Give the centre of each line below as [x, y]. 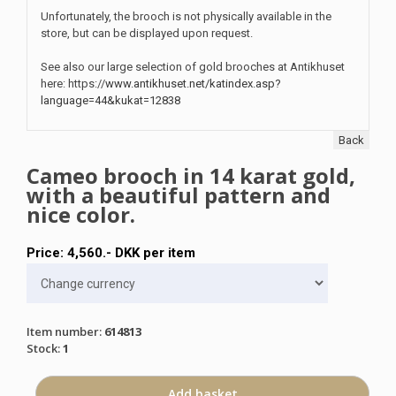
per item [168, 253]
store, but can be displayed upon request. [147, 34]
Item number [63, 332]
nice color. [81, 215]
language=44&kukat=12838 [110, 101]
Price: [47, 253]
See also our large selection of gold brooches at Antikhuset [193, 67]
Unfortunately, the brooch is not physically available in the [186, 17]
